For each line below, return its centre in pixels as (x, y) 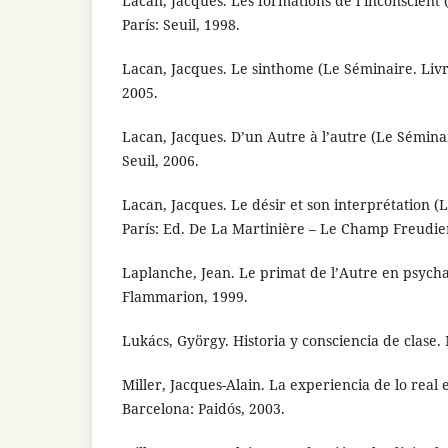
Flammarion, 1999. (185, 296)
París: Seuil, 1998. (181, 24)
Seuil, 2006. (160, 160)
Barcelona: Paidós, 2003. (203, 408)
